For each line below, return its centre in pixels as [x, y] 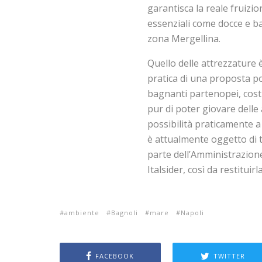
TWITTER [229, 256]
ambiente [82, 213]
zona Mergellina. [184, 39]
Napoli [192, 213]
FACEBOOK [115, 256]
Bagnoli [125, 213]
